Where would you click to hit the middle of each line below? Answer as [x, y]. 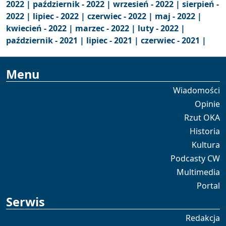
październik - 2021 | [46, 40]
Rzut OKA [202, 118]
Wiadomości [196, 90]
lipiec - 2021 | [114, 40]
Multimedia [198, 172]
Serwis [25, 202]
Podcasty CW [195, 158]
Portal [208, 186]
